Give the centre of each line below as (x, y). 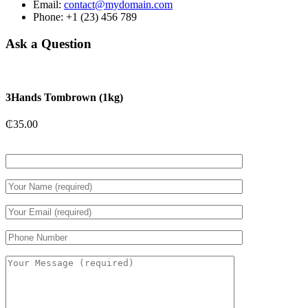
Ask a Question (48, 44)
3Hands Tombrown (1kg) (64, 97)
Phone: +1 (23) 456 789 (85, 17)
